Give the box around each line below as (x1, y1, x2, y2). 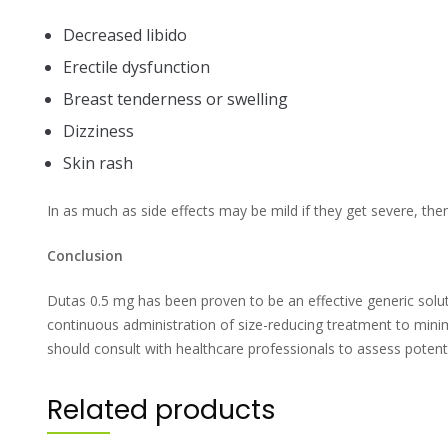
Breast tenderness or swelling (63, 87, 288, 110)
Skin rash (63, 151, 133, 174)
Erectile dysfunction (63, 55, 210, 78)
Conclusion (47, 245, 123, 265)
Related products (47, 390, 276, 428)
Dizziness (63, 119, 134, 142)
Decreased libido (63, 23, 187, 46)
